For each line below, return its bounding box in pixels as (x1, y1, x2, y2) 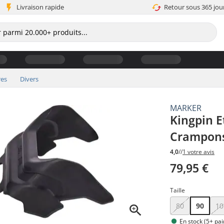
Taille (170, 186, 185, 195)
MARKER (170, 102, 202, 113)
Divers (20, 74, 38, 83)
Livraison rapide (16, 2, 64, 11)
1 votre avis (182, 147, 215, 156)
